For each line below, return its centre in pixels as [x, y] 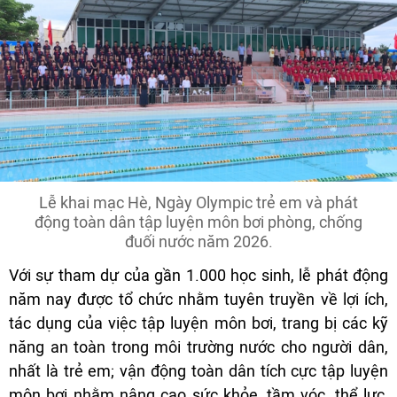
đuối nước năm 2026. [198, 241]
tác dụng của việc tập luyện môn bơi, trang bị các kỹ [198, 323]
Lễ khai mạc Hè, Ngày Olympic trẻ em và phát [198, 202]
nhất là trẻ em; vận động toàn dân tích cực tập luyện [198, 370]
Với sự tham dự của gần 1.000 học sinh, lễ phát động [198, 275]
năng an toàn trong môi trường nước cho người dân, [198, 346]
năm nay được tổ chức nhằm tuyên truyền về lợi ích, [198, 299]
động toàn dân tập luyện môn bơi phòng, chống [198, 222]
